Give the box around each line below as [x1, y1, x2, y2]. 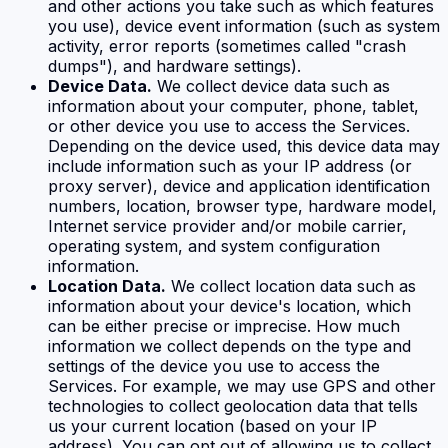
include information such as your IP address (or [48, 155, 412, 176]
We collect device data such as [152, 75, 390, 96]
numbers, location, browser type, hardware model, [48, 195, 437, 216]
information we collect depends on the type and [48, 335, 411, 356]
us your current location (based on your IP [48, 415, 377, 436]
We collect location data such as [166, 275, 416, 296]
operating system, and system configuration [48, 235, 380, 256]
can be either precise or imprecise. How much [48, 315, 400, 336]
